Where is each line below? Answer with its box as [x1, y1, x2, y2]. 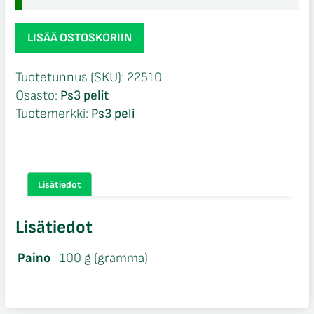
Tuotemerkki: [15, 106, 91, 123]
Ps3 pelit [60, 88, 109, 104]
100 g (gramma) [59, 250, 148, 266]
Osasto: [15, 88, 60, 104]
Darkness [14, 23, 68, 40]
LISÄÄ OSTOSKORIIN [27, 31, 132, 46]
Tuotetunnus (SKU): [15, 69, 127, 86]
